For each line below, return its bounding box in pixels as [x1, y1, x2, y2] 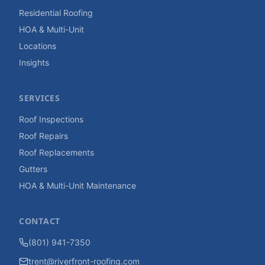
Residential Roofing [19, 8, 93, 18]
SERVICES [19, 92, 60, 104]
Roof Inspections [19, 114, 83, 124]
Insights [19, 57, 49, 67]
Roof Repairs [19, 131, 68, 141]
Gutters [19, 164, 47, 174]
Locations [19, 41, 56, 51]
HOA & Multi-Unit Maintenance [19, 180, 136, 190]
